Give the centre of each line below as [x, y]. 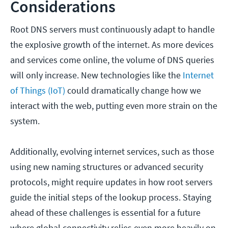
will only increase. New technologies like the [96, 75]
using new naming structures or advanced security [107, 167]
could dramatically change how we [133, 91]
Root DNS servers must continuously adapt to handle [112, 30]
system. [26, 121]
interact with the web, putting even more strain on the [114, 106]
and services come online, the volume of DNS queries [112, 60]
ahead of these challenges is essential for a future [105, 213]
